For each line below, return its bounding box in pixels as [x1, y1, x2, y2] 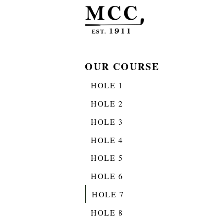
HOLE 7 [92, 188, 124, 199]
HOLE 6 [91, 171, 123, 182]
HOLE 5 [91, 152, 123, 163]
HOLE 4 [91, 134, 123, 145]
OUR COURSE [85, 59, 159, 74]
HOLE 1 [91, 80, 123, 91]
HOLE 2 [91, 98, 123, 109]
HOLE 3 [91, 116, 123, 127]
